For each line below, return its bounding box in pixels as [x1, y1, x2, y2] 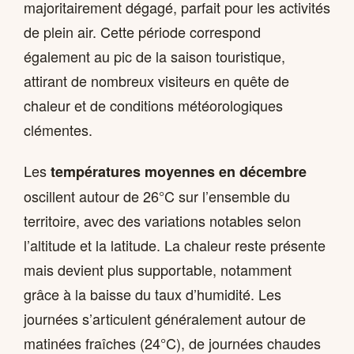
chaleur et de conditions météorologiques [24, 95, 283, 116]
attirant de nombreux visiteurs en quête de [24, 70, 289, 92]
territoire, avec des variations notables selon [24, 209, 301, 231]
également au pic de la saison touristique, [24, 46, 285, 67]
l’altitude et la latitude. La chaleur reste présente [24, 234, 326, 255]
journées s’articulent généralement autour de [24, 307, 306, 329]
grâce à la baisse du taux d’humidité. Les [24, 283, 281, 304]
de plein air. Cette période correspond [24, 21, 261, 43]
